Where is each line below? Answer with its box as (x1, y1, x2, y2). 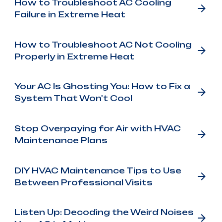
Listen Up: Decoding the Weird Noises (14, 207, 194, 218)
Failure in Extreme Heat (14, 9, 125, 19)
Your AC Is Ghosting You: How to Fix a (14, 81, 190, 92)
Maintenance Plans (14, 135, 108, 145)
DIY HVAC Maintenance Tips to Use (14, 165, 181, 175)
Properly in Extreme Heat (14, 51, 134, 61)
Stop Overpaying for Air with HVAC (14, 123, 181, 133)
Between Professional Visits (14, 177, 153, 187)
